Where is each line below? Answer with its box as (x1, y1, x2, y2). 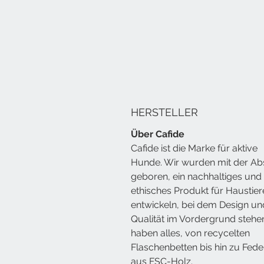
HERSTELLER (131, 105, 198, 118)
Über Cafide (131, 128, 184, 140)
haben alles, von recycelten (131, 227, 250, 239)
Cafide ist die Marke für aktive (131, 142, 258, 154)
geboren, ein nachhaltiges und (131, 170, 262, 182)
